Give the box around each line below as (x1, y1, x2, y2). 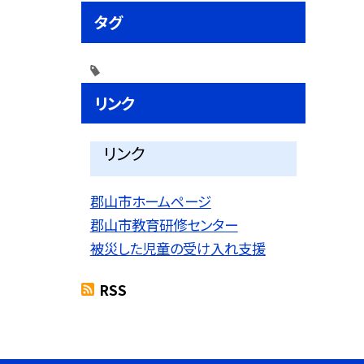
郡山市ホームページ (89, 190, 211, 211)
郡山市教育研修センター (89, 214, 238, 235)
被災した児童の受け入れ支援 (89, 237, 266, 258)
